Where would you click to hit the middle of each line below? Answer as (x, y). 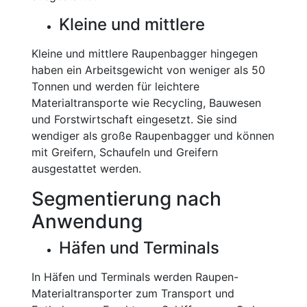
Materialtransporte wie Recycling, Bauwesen (146, 103)
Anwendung (87, 221)
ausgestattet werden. (86, 169)
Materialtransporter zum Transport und (133, 293)
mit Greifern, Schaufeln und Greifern (125, 152)
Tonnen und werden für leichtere (115, 86)
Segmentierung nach (126, 199)
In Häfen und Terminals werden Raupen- (135, 277)
